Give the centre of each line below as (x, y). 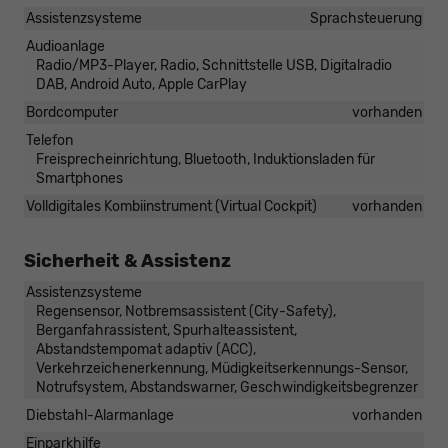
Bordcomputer (72, 113)
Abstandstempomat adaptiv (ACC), (146, 350)
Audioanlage (65, 47)
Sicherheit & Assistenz (127, 261)
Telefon (49, 141)
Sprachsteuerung (366, 19)
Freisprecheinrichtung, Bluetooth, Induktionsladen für (205, 160)
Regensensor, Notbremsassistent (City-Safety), (186, 312)
